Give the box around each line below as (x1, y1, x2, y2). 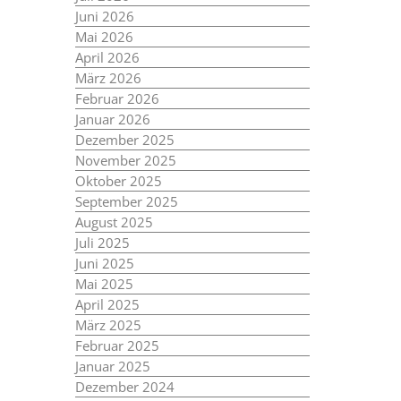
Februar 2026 (74, 90, 159, 107)
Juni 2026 (74, 7, 134, 25)
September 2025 (74, 192, 178, 210)
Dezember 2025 (74, 131, 175, 149)
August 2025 (74, 213, 153, 231)
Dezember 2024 (74, 378, 175, 396)
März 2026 (74, 69, 141, 87)
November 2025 (74, 151, 176, 169)
